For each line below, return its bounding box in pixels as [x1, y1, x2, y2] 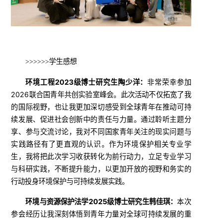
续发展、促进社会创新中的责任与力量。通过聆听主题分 [11, 114, 191, 123]
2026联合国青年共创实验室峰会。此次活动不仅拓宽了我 [11, 90, 191, 99]
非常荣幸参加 [147, 77, 191, 86]
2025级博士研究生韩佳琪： [88, 197, 177, 206]
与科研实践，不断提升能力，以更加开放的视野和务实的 [11, 164, 191, 173]
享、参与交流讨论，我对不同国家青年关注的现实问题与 [11, 127, 191, 136]
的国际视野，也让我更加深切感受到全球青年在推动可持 [11, 102, 191, 111]
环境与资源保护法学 [25, 197, 89, 206]
